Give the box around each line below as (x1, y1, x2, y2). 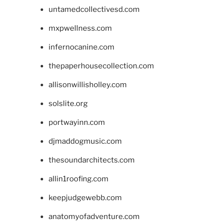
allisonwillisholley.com (48, 80, 127, 89)
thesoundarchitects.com (48, 155, 135, 165)
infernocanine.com (48, 42, 114, 52)
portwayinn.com (48, 117, 105, 127)
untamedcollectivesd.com (48, 4, 140, 14)
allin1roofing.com (48, 174, 109, 183)
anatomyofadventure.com (48, 212, 140, 221)
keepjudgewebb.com (48, 193, 122, 202)
